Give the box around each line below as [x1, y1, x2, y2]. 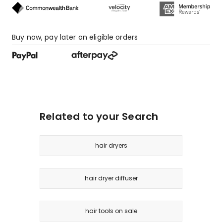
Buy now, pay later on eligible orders [12, 32, 138, 42]
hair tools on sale [85, 206, 137, 215]
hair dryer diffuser [84, 173, 138, 182]
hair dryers [95, 141, 127, 150]
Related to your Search [40, 109, 159, 123]
